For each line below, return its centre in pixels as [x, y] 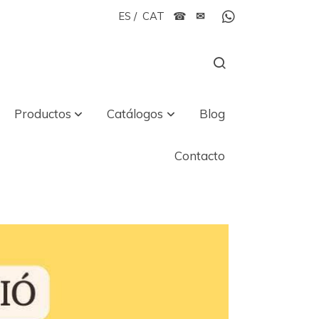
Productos [42, 114]
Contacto [200, 155]
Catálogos [135, 114]
